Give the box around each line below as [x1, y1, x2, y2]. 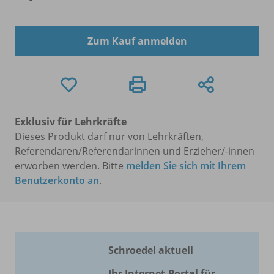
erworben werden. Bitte [15, 158, 126, 172]
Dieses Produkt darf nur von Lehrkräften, [15, 129, 204, 143]
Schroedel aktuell [108, 243, 193, 257]
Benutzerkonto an [15, 173, 99, 187]
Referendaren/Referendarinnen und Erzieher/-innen [15, 144, 254, 158]
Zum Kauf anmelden [87, 34, 187, 48]
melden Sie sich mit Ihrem [126, 158, 246, 172]
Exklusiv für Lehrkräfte [15, 114, 127, 128]
